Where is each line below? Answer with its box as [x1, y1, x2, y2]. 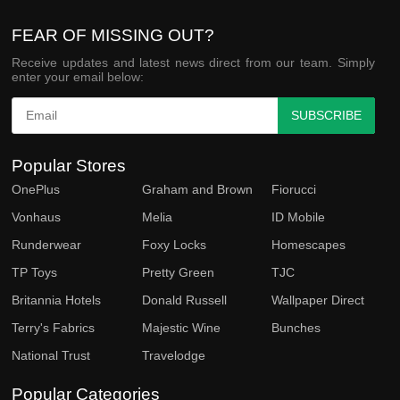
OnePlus [12, 181, 61, 196]
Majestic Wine [141, 320, 221, 335]
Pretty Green [141, 264, 214, 279]
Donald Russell [141, 292, 227, 307]
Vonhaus [12, 209, 62, 224]
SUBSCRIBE [290, 107, 362, 122]
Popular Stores [12, 155, 127, 175]
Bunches [271, 320, 321, 335]
